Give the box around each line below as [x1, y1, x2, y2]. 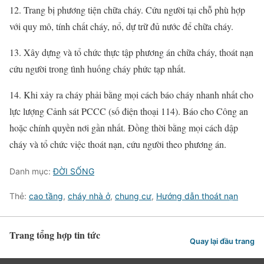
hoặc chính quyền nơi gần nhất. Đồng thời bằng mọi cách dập [9, 121, 238, 134]
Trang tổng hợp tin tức [9, 228, 100, 242]
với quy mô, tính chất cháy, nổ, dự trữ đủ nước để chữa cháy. [9, 20, 233, 33]
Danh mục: [9, 166, 53, 177]
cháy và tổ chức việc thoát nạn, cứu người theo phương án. [9, 138, 226, 151]
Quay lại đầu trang [190, 237, 255, 246]
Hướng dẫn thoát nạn [156, 191, 238, 202]
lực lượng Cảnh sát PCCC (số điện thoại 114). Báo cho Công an [9, 105, 248, 118]
